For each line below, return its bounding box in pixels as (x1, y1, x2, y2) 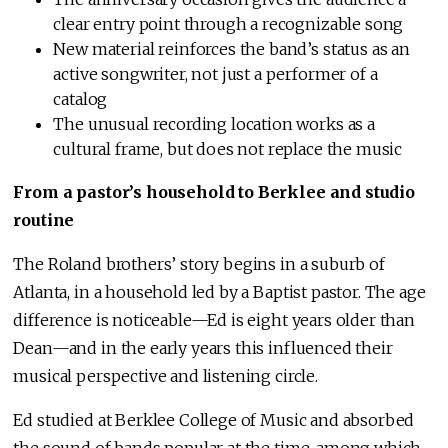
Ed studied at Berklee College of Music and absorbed (13, 410, 415, 431)
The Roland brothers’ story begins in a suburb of (13, 254, 385, 275)
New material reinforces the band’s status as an (53, 39, 410, 60)
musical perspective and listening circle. (13, 366, 318, 387)
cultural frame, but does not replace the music (53, 139, 403, 160)
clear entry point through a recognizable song (53, 14, 404, 35)
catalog (53, 89, 108, 110)
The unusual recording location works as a (53, 114, 375, 135)
